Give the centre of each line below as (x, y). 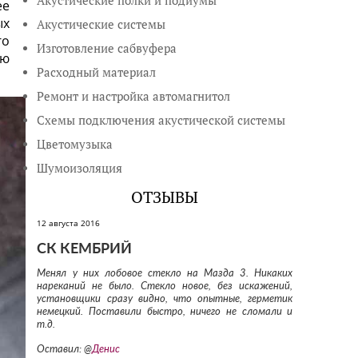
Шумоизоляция (80, 168)
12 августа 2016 (69, 223)
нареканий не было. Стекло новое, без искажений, (165, 286)
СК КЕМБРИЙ (85, 249)
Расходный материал (97, 72)
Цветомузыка (75, 144)
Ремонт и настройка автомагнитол (134, 96)
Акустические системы (101, 24)
